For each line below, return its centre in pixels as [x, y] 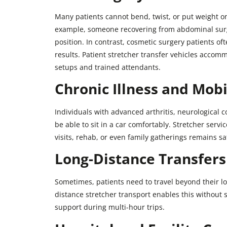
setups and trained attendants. [107, 67]
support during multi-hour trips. [109, 207]
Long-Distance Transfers [140, 159]
